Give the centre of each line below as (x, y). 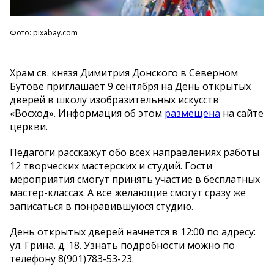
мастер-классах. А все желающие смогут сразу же (128, 192)
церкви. (29, 126)
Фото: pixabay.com (44, 32)
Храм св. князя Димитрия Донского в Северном (124, 72)
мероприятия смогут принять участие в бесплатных (135, 179)
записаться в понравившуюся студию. (102, 206)
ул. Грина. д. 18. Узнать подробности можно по (122, 245)
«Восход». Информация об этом (87, 113)
